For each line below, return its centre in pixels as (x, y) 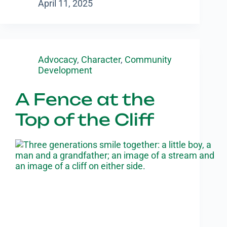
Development (65, 70)
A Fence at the (85, 99)
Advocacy (58, 59)
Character (101, 59)
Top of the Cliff (85, 119)
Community (148, 59)
